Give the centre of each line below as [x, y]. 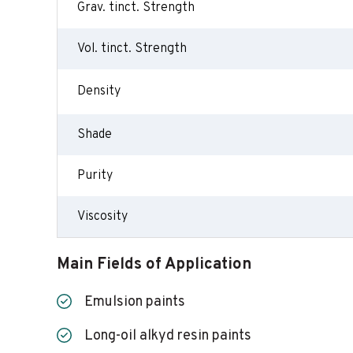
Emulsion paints [135, 302]
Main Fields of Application [154, 265]
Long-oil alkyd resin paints [168, 336]
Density [99, 91]
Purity [95, 176]
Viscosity [102, 217]
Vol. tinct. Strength [132, 49]
